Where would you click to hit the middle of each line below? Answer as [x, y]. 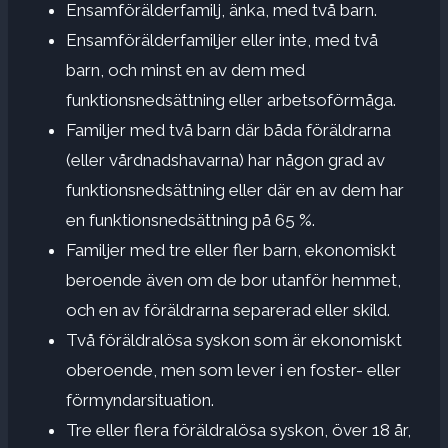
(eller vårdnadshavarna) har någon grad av [225, 159]
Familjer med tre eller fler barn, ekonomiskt [231, 249]
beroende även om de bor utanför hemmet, [233, 279]
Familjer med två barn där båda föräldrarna [228, 129]
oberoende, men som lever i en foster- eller [233, 369]
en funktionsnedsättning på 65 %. [190, 219]
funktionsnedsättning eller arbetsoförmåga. [231, 99]
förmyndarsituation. [140, 399]
